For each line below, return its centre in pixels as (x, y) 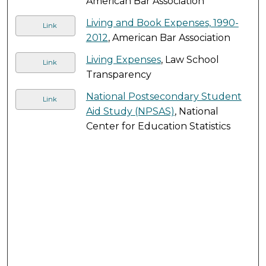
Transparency (118, 74)
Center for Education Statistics (158, 126)
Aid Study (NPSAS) (130, 111)
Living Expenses (123, 59)
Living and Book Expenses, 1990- (162, 23)
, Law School (190, 59)
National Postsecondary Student (164, 96)
